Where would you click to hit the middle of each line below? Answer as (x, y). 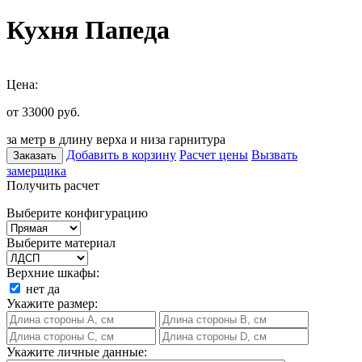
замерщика (36, 170)
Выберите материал (61, 242)
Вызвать (274, 154)
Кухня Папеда (88, 30)
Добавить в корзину (121, 154)
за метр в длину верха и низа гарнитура (116, 139)
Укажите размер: (52, 303)
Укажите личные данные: (77, 351)
